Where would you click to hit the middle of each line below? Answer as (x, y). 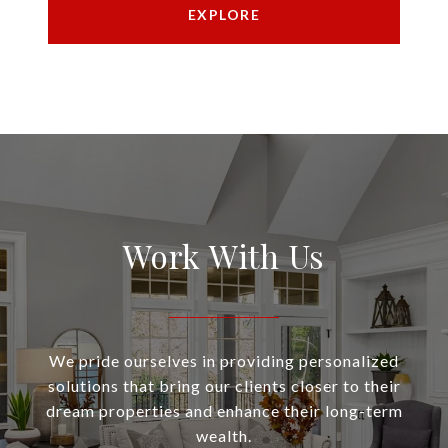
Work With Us (224, 256)
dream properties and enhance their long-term (224, 411)
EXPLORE (224, 15)
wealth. (224, 436)
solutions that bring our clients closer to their (224, 386)
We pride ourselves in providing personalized (224, 361)
